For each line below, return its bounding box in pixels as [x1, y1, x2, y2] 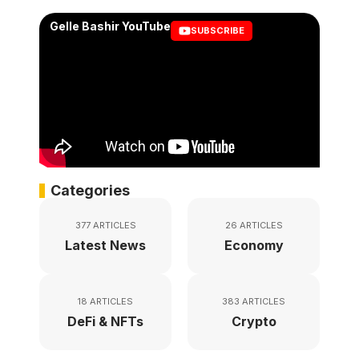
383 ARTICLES [222, 296, 285, 308]
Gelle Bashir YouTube [50, 19, 171, 34]
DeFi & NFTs [67, 313, 143, 330]
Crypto [231, 313, 276, 330]
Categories [50, 182, 130, 200]
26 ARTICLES [224, 220, 283, 232]
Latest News [65, 237, 146, 254]
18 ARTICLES [78, 296, 133, 308]
